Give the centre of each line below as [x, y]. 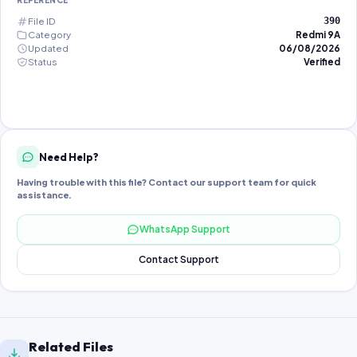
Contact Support [178, 259]
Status [43, 62]
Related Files [71, 347]
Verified [322, 62]
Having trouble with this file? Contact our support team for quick [167, 182]
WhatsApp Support [185, 229]
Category [49, 35]
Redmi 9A [318, 35]
